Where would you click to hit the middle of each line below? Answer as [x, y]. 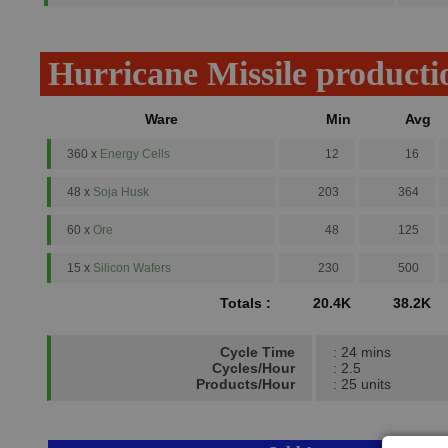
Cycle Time [257, 352]
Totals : [245, 303]
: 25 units [362, 384]
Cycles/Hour [253, 368]
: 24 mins [362, 352]
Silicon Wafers [132, 268]
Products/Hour [245, 384]
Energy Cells [135, 154]
